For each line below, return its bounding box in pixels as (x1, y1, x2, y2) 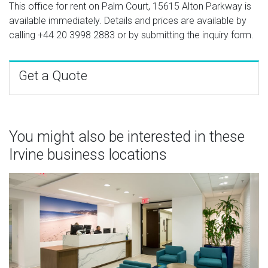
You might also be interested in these (9, 127, 245, 145)
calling (9, 29, 38, 41)
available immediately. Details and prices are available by (9, 14, 246, 26)
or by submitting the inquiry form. (115, 29, 254, 41)
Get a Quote (19, 68, 87, 83)
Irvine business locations (9, 145, 167, 163)
